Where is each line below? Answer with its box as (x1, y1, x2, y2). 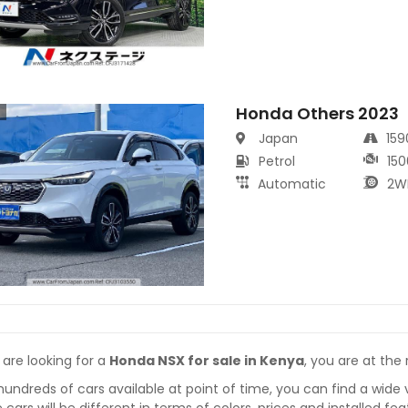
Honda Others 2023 (236, 102, 400, 126)
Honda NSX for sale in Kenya (109, 352, 304, 371)
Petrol (259, 152, 296, 171)
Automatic (258, 175, 327, 194)
